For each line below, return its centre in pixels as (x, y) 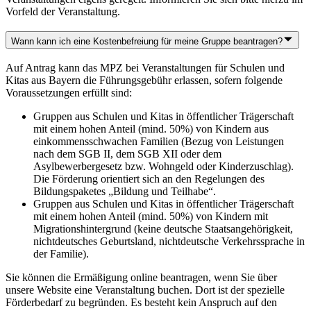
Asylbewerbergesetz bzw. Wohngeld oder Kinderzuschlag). (163, 166)
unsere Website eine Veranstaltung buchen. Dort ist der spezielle (145, 289)
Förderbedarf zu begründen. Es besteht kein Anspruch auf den (141, 302)
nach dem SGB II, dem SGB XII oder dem (127, 153)
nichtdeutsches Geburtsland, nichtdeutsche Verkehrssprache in (169, 241)
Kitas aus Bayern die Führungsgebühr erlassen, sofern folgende (144, 80)
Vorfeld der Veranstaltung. (63, 12)
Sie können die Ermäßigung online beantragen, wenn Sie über (141, 277)
